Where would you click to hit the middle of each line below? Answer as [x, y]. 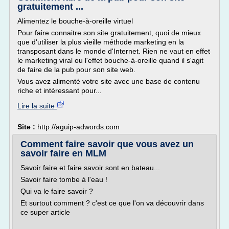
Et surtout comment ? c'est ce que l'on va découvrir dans [112, 203]
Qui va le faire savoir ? [57, 191]
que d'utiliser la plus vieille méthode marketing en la [101, 42]
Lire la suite [37, 106]
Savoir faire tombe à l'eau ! [64, 179]
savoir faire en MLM [63, 153]
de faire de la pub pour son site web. [76, 70]
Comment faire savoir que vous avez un [107, 144]
